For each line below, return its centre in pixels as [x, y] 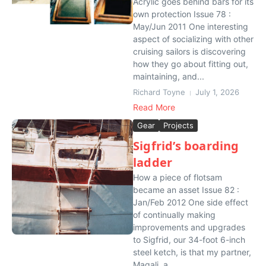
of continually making [174, 215]
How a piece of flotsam [178, 177]
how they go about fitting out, [191, 64]
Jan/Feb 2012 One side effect [191, 202]
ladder [153, 162]
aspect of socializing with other [193, 39]
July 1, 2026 [217, 92]
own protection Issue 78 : [182, 14]
